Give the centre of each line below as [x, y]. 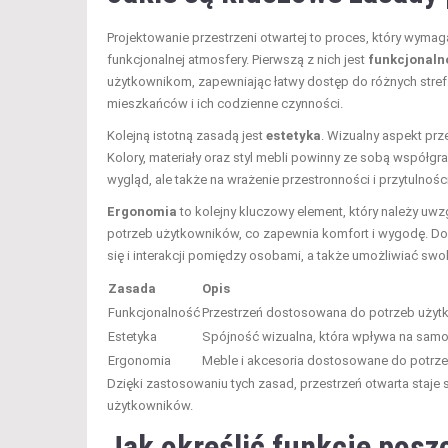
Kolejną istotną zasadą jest [186, 135]
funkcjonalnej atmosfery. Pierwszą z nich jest [237, 59]
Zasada [132, 288]
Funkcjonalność [154, 312]
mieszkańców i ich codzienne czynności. [225, 103]
